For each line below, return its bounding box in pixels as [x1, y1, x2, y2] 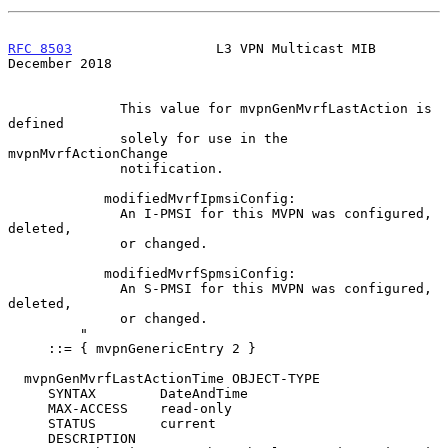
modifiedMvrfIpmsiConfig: [8, 190, 104, 206]
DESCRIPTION [8, 430, 48, 446]
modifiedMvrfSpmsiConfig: [8, 265, 104, 281]
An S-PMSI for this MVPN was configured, [8, 280, 120, 296]
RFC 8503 [8, 40, 72, 56]
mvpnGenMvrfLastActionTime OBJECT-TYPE [8, 370, 24, 386]
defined [8, 115, 64, 131]
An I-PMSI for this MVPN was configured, [8, 205, 120, 221]
